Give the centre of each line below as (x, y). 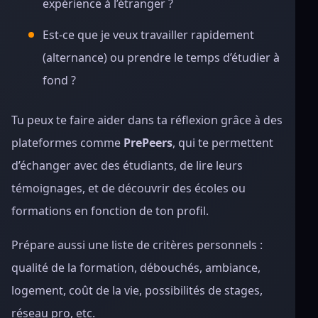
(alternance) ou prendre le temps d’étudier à (161, 57)
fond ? (59, 80)
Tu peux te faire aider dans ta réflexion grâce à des (147, 120)
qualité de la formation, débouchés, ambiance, (136, 268)
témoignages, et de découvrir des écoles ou (128, 188)
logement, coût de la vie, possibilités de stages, (137, 290)
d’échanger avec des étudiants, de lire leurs (127, 165)
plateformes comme (67, 143)
